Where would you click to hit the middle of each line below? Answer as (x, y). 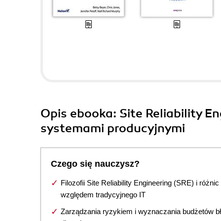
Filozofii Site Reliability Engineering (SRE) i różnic (140, 183)
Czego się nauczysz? (95, 164)
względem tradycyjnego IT (103, 195)
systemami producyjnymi (113, 128)
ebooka (92, 113)
